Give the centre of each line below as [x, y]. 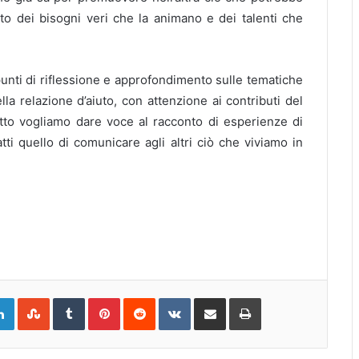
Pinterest [142, 301]
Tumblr [101, 301]
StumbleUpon [83, 301]
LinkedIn [34, 301]
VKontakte [216, 301]
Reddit [171, 301]
